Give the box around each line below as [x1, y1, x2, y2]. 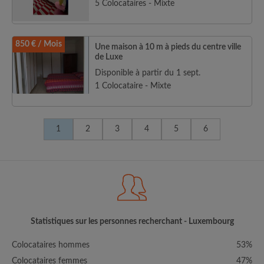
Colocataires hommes [12, 241, 90, 249]
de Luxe [95, 53, 123, 61]
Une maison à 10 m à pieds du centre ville [95, 43, 241, 51]
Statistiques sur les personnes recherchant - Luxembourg [30, 217, 234, 226]
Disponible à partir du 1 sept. [95, 69, 200, 77]
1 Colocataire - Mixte [95, 82, 171, 90]
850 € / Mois [15, 40, 62, 48]
